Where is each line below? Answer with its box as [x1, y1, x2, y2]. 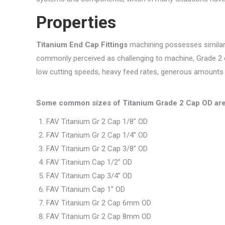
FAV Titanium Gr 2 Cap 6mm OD [46, 198, 151, 207]
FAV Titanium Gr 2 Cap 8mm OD [46, 212, 151, 221]
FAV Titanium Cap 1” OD [46, 185, 125, 194]
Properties [36, 12, 120, 32]
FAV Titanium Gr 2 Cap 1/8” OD [46, 117, 148, 126]
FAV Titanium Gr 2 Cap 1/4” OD [46, 131, 148, 140]
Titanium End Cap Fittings [36, 40, 130, 49]
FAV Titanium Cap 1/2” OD [46, 158, 132, 167]
